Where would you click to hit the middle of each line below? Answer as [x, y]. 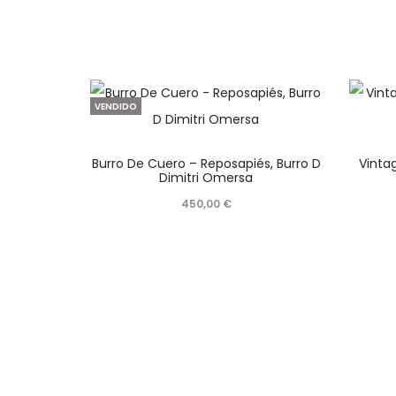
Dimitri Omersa [206, 178]
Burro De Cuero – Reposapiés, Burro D [206, 164]
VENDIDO [116, 107]
